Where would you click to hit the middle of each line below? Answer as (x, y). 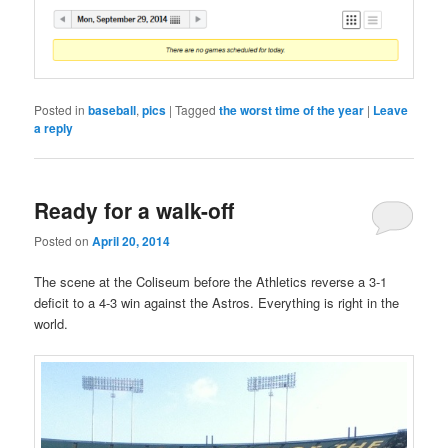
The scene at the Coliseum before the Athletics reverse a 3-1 (211, 282)
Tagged (196, 109)
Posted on (63, 241)
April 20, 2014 (131, 241)
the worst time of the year (292, 109)
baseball (112, 109)
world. (51, 324)
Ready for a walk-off (134, 209)
